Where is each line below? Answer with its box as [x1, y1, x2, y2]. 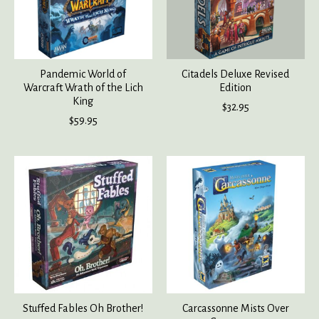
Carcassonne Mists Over [182, 303, 289, 315]
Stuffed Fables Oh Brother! [23, 303, 144, 315]
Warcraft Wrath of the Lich [23, 81, 143, 93]
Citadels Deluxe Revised [182, 68, 290, 80]
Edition [219, 81, 252, 93]
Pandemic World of [40, 68, 127, 80]
